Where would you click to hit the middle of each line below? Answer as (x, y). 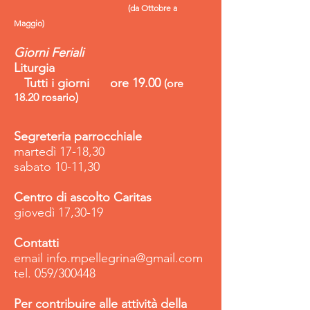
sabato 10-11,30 (57, 167)
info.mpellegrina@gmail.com (125, 258)
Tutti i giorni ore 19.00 (89, 83)
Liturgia (34, 68)
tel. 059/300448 (55, 273)
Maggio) (29, 23)
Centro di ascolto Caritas (83, 197)
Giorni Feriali (51, 53)
